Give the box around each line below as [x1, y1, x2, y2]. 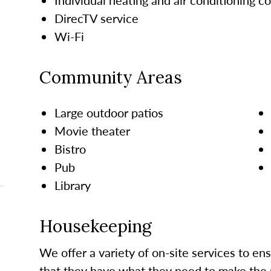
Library [54, 176, 91, 194]
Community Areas [39, 66, 182, 88]
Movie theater [54, 122, 130, 139]
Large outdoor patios [54, 103, 163, 121]
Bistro [54, 140, 86, 157]
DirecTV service [54, 9, 139, 27]
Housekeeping [39, 215, 152, 237]
